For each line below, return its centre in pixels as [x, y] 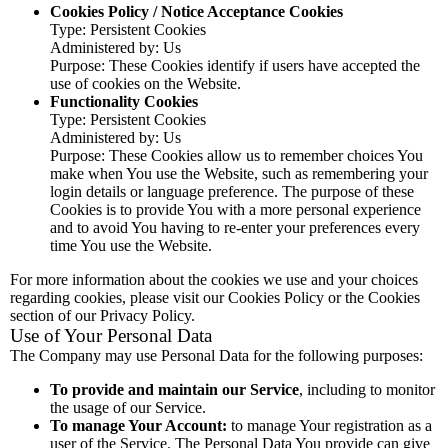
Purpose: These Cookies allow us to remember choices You [236, 155]
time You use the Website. [131, 245]
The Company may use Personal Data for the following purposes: [216, 355]
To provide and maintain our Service [174, 389]
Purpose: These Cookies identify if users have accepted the [235, 65]
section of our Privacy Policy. [102, 315]
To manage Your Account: [138, 425]
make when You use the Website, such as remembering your [239, 173]
